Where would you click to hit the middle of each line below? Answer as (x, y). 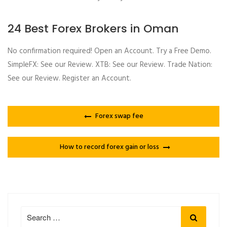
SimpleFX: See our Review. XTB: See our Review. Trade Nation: (110, 65)
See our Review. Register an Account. (69, 79)
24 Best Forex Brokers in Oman (93, 28)
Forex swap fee (119, 117)
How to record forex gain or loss (109, 147)
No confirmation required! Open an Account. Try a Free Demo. (109, 51)
